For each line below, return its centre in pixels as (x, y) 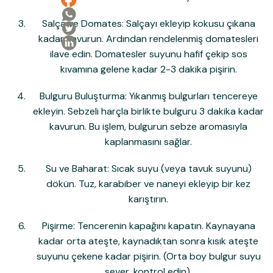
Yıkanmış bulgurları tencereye (192, 96)
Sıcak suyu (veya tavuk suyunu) (180, 168)
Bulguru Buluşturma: (83, 96)
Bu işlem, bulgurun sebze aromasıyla (167, 126)
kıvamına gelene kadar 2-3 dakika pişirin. (148, 69)
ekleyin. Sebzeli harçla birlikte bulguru (116, 111)
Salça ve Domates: (83, 23)
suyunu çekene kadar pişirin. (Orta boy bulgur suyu (148, 256)
